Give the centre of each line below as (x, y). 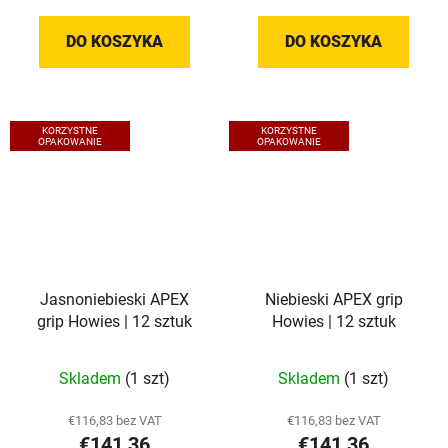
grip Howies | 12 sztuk (114, 321)
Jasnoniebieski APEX (114, 299)
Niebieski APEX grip (333, 299)
